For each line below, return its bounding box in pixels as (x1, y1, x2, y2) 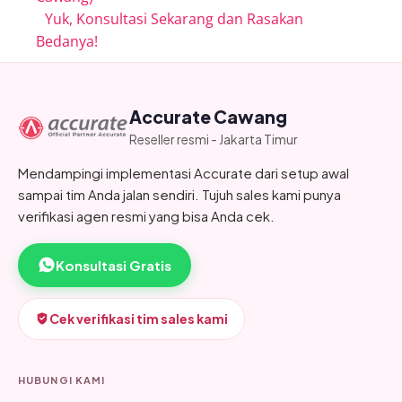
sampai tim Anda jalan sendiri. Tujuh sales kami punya (18, 185, 341, 203)
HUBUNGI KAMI (18, 373, 106, 386)
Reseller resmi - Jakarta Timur (129, 130, 298, 147)
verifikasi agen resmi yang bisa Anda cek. (18, 206, 275, 224)
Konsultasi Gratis (56, 256, 171, 274)
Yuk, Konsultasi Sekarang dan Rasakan (45, 8, 303, 29)
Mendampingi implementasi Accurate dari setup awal (18, 163, 349, 181)
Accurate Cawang (129, 105, 287, 127)
